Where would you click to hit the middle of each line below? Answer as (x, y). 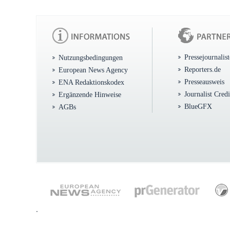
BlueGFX (198, 106)
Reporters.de (203, 69)
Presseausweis (204, 82)
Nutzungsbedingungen (91, 57)
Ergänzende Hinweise (90, 94)
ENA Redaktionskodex (91, 82)
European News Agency (93, 70)
